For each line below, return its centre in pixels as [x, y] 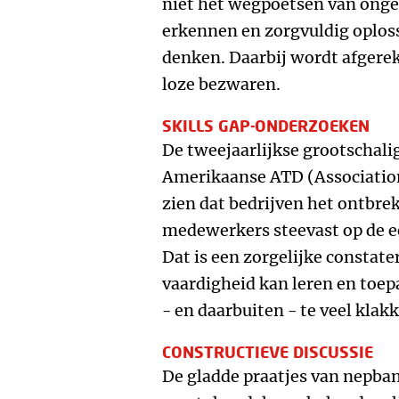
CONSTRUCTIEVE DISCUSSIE [268, 352]
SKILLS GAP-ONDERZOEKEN [266, 126]
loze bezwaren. [221, 84]
